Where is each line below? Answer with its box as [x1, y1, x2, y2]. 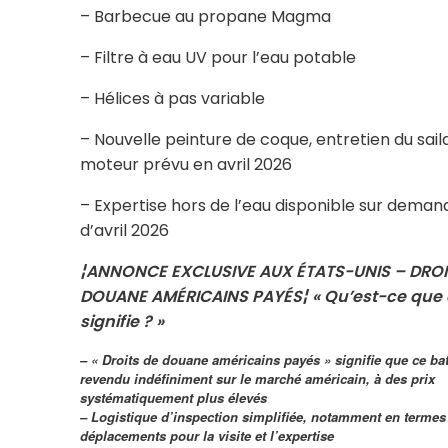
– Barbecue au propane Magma [79, 4, 331, 28]
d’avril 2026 [79, 218, 169, 242]
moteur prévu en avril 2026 [79, 152, 292, 176]
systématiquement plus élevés [79, 387, 267, 407]
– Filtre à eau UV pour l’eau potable [79, 45, 356, 69]
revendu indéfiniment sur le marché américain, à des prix [79, 368, 435, 388]
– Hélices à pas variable [79, 86, 265, 110]
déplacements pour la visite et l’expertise [79, 425, 334, 445]
